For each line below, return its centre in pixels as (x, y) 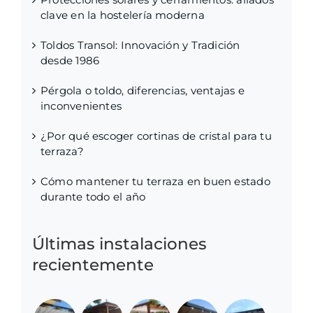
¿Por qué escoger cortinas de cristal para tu (156, 136)
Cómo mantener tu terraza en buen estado (155, 182)
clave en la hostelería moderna (123, 15)
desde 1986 (70, 61)
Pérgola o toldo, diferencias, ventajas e (143, 91)
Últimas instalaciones (119, 244)
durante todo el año (93, 197)
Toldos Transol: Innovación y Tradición (140, 45)
